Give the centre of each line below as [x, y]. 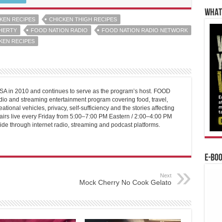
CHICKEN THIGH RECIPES [83, 19]
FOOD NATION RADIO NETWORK [144, 30]
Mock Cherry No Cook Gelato [125, 182]
